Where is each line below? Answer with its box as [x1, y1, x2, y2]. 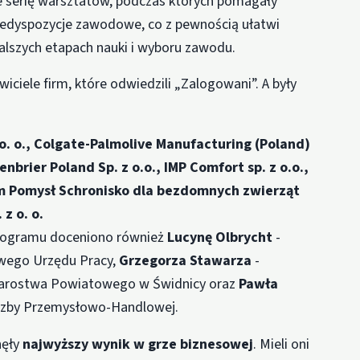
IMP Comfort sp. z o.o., [164, 157, 309, 178]
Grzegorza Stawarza [119, 251, 252, 272]
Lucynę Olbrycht [167, 227, 273, 248]
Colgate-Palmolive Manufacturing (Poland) [34, 134, 311, 155]
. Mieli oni [253, 333, 310, 354]
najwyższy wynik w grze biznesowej [22, 333, 254, 354]
